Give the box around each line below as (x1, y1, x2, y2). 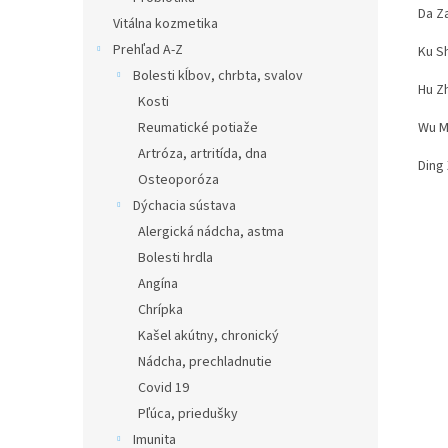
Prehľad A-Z (113, 40, 183, 60)
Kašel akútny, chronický (138, 326, 279, 346)
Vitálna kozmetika (113, 14, 218, 34)
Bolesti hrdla (138, 248, 213, 268)
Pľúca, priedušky (138, 404, 238, 424)
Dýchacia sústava (133, 196, 236, 216)
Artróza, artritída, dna (138, 144, 267, 164)
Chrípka (138, 300, 183, 320)
